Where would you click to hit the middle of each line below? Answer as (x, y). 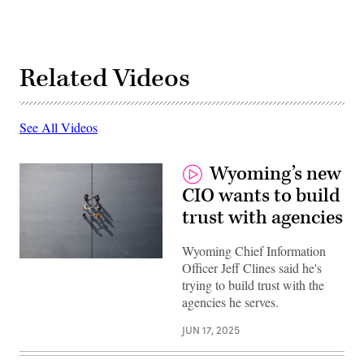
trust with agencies (262, 217)
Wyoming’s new (275, 173)
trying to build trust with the (253, 284)
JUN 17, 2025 (211, 329)
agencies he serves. (230, 301)
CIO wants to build (261, 195)
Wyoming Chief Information (254, 250)
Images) (39, 275)
